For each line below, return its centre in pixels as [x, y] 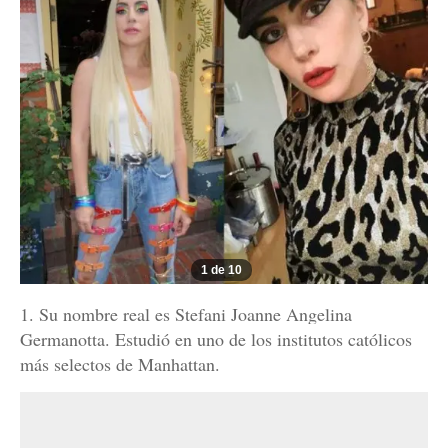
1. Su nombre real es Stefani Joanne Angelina [186, 314]
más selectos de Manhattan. [120, 364]
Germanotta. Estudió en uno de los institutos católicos [216, 339]
